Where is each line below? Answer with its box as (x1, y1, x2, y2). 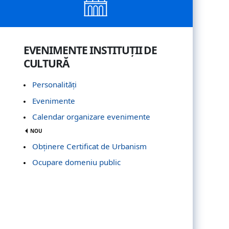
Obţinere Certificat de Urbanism (32, 141, 147, 151)
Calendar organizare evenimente (32, 111, 151, 122)
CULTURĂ (23, 56, 70, 71)
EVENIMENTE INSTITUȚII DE (23, 42, 157, 57)
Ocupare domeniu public (32, 157, 121, 168)
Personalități (32, 79, 77, 89)
